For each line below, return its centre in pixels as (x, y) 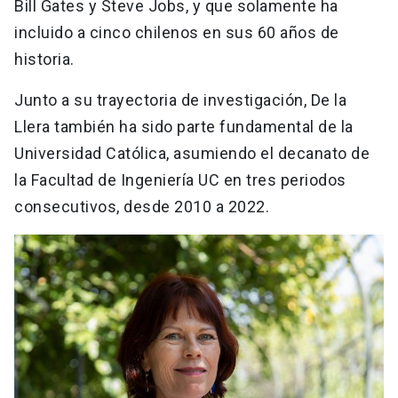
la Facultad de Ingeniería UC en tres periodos (180, 179)
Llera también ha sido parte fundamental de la (184, 126)
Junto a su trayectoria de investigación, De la (180, 99)
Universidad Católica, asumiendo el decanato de (192, 153)
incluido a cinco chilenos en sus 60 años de (177, 32)
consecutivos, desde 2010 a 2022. (144, 206)
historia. (46, 59)
